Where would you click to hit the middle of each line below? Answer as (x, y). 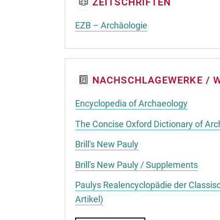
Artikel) (89, 199)
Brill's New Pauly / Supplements (137, 165)
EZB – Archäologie (111, 25)
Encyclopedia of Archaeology (131, 103)
